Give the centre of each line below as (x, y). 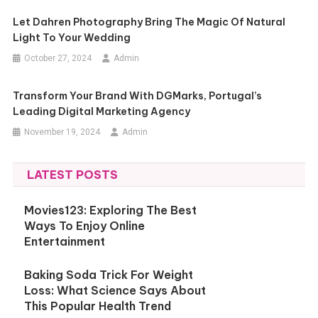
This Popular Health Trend (98, 306)
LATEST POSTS (72, 175)
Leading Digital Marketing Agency (102, 111)
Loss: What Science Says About (115, 290)
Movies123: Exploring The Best (111, 210)
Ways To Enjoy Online (85, 226)
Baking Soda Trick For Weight (109, 275)
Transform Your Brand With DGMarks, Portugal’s (138, 96)
